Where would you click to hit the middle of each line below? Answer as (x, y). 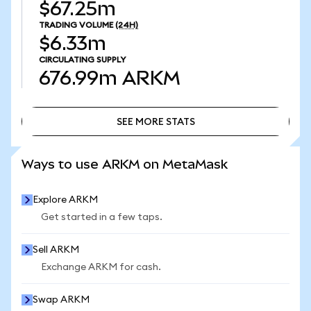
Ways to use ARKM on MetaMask (125, 164)
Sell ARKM (56, 250)
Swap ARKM (61, 300)
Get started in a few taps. (102, 217)
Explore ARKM (65, 200)
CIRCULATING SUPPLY (82, 60)
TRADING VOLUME (76, 25)
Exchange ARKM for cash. (101, 267)
